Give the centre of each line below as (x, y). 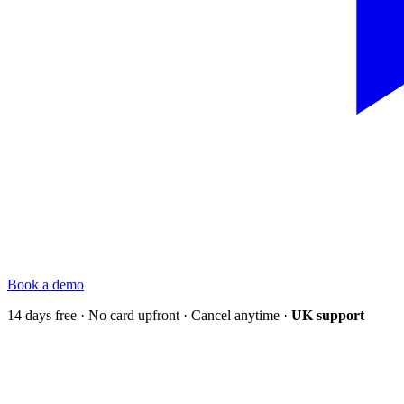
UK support (328, 315)
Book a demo (46, 284)
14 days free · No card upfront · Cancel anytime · (149, 315)
